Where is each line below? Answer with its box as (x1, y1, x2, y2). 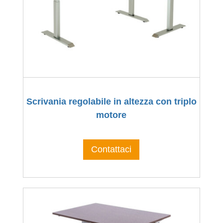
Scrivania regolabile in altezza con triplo (26, 97, 197, 107)
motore (96, 110, 127, 120)
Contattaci (91, 144, 132, 155)
